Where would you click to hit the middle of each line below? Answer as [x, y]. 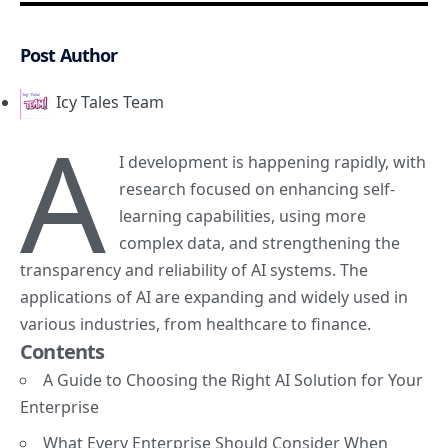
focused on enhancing [275, 188]
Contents [62, 351]
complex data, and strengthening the [260, 242]
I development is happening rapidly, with [273, 161]
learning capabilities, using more [243, 215]
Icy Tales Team [110, 101]
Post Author [69, 54]
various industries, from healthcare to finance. [195, 323]
